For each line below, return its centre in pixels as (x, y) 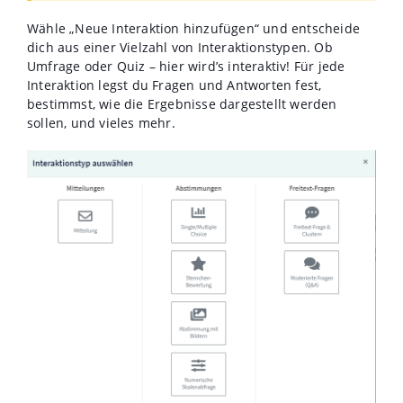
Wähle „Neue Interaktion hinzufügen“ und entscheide (194, 29)
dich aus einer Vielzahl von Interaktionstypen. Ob (180, 48)
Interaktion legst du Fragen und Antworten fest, (175, 85)
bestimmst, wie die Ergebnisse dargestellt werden (182, 104)
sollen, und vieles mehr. (101, 123)
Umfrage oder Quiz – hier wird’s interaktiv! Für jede (186, 67)
